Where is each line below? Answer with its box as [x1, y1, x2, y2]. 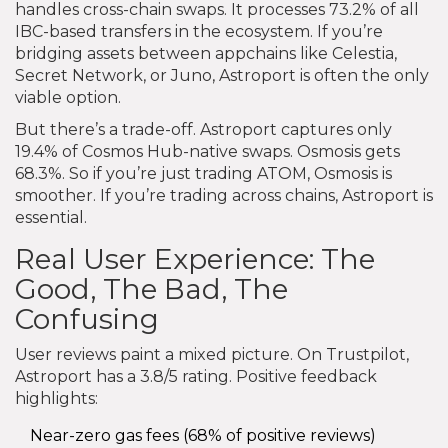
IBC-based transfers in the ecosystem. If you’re [15, 21, 383, 41]
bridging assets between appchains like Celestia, [15, 43, 397, 63]
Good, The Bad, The [15, 271, 288, 306]
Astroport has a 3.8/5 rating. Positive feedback [15, 366, 377, 386]
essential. [15, 207, 87, 227]
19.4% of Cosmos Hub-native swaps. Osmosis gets [15, 141, 400, 161]
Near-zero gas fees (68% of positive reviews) [30, 425, 376, 445]
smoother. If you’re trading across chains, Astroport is [15, 185, 433, 205]
